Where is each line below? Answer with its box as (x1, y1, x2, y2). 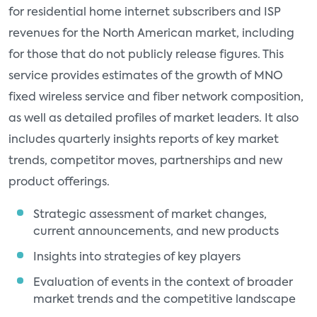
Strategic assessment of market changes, (33, 209, 267, 221)
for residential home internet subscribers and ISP (8, 7, 280, 18)
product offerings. (8, 177, 110, 188)
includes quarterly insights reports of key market (8, 134, 279, 146)
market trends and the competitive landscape (33, 294, 296, 306)
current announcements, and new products (33, 226, 279, 238)
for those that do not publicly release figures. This (8, 50, 284, 61)
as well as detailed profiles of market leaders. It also (8, 113, 299, 125)
